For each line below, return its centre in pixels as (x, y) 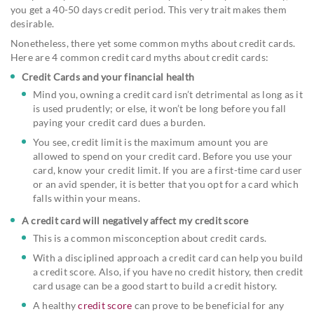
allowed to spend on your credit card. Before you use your (163, 156)
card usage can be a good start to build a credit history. (155, 285)
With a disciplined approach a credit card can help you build (168, 257)
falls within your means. (87, 198)
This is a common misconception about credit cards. (150, 238)
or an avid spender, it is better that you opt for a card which (166, 184)
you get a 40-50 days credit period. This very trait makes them (149, 9)
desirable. (33, 23)
